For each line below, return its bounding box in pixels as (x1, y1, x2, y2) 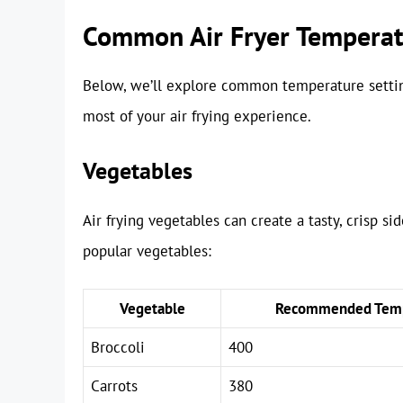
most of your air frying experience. (83, 106, 311, 127)
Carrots (91, 376, 138, 397)
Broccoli (91, 337, 145, 358)
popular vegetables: (83, 240, 211, 261)
